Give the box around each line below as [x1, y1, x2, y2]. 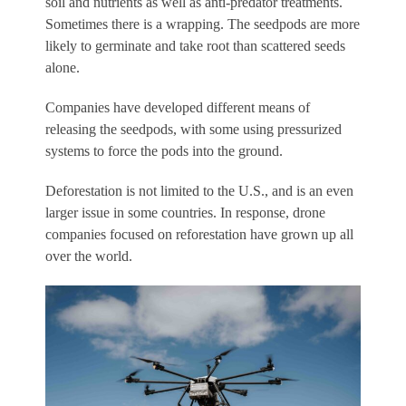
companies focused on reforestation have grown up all [45, 226, 353, 242]
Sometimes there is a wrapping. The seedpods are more [45, 15, 360, 32]
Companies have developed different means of [45, 99, 310, 115]
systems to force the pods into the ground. [45, 142, 283, 159]
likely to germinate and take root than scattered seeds [45, 37, 345, 53]
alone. [45, 59, 80, 75]
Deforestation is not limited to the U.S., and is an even [45, 182, 353, 198]
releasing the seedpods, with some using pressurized [45, 121, 342, 137]
